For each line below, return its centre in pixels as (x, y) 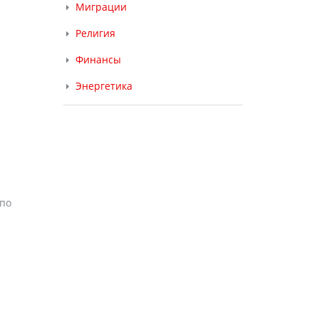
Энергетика (104, 86)
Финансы (98, 59)
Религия (95, 33)
